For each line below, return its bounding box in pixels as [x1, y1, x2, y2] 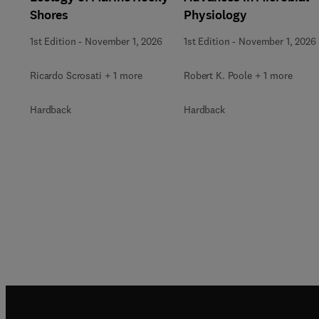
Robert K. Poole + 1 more [184, 68, 293, 82]
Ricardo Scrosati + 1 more [30, 68, 142, 82]
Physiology [184, 6, 247, 23]
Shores [30, 6, 69, 23]
